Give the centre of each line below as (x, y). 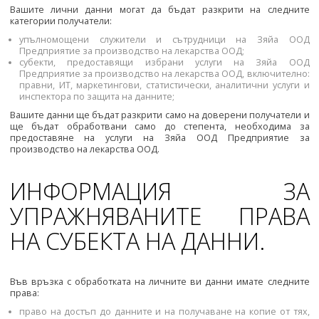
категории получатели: (61, 21)
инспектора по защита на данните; (97, 97)
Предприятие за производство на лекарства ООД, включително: (164, 74)
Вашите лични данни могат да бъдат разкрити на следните (159, 10)
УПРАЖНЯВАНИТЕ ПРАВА (159, 215)
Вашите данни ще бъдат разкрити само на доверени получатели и (159, 115)
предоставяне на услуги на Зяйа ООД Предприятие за (159, 138)
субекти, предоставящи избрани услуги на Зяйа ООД (164, 63)
